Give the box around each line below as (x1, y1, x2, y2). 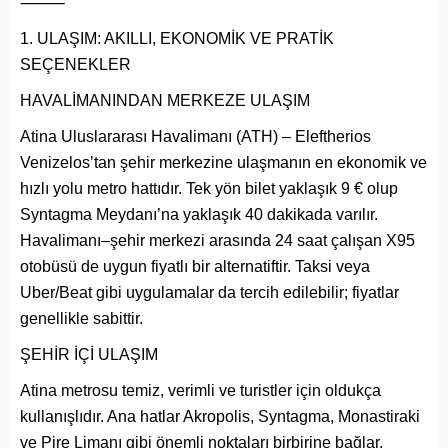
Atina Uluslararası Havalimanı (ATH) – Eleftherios (20, 127, 371, 145)
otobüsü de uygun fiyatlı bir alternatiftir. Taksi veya (20, 257, 370, 275)
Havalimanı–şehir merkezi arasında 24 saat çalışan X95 (20, 231, 415, 249)
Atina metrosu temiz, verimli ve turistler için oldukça (20, 381, 381, 399)
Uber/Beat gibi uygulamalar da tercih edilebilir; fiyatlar (20, 283, 399, 301)
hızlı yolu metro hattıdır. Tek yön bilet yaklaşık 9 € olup (20, 179, 398, 197)
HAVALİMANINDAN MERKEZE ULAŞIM (20, 91, 310, 109)
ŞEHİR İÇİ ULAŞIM (20, 345, 158, 363)
